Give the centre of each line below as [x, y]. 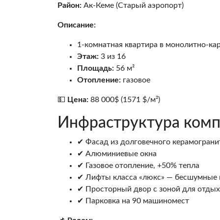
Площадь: [96, 69]
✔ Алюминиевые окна [117, 154]
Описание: [77, 25]
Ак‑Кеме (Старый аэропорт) [133, 6]
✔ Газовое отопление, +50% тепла [138, 166]
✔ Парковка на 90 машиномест [133, 201]
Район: [69, 6]
